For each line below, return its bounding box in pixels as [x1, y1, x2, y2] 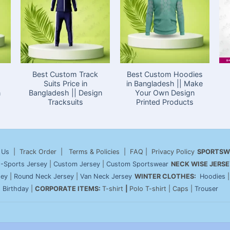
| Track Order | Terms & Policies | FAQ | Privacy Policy [9, 148, 195, 156]
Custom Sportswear [106, 160, 168, 168]
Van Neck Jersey [80, 172, 132, 181]
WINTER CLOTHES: [135, 172, 198, 181]
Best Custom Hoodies [126, 70, 203, 79]
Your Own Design [135, 88, 195, 98]
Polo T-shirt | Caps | [129, 185, 195, 193]
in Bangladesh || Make [126, 79, 203, 88]
